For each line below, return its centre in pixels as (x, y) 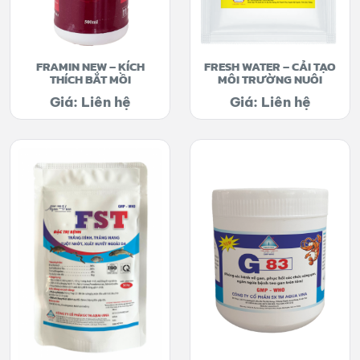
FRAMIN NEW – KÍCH (90, 66)
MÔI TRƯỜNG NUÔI (270, 79)
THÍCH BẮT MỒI (90, 79)
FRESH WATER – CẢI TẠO (270, 66)
